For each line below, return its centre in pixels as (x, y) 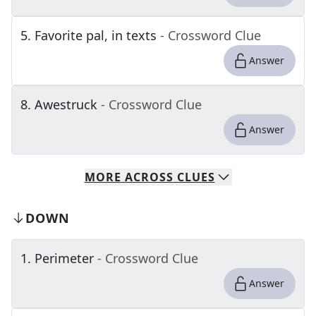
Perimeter (64, 258)
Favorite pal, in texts (96, 35)
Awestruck (66, 104)
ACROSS (149, 177)
